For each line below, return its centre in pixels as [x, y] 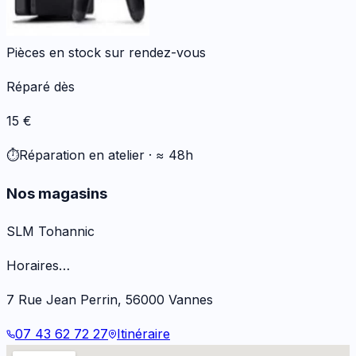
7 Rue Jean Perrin [62, 299]
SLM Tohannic [50, 231]
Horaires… [38, 265]
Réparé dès [41, 87]
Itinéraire [143, 333]
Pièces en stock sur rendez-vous [106, 53]
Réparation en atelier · [85, 155]
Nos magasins [57, 193]
